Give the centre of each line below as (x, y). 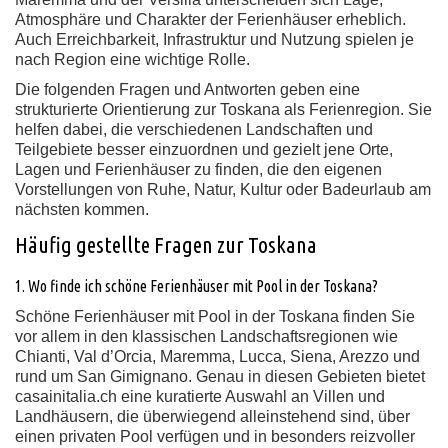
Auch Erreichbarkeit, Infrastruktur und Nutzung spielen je (214, 39)
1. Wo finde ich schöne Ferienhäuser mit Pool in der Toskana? (196, 286)
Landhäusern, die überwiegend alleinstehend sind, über (212, 416)
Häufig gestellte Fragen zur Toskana (166, 244)
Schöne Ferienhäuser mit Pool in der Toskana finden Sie (215, 316)
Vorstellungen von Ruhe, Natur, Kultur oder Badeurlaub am (223, 189)
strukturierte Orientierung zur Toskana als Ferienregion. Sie (223, 109)
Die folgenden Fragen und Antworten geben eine (187, 89)
